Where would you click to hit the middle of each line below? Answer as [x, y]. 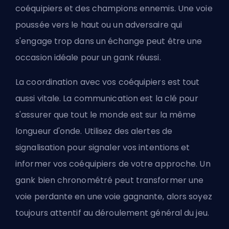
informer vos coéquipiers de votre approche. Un [113, 164]
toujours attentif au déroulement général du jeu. [112, 213]
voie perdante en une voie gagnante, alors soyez [114, 197]
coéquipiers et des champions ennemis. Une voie [114, 9]
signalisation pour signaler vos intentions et [103, 148]
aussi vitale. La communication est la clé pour [107, 99]
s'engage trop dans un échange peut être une [109, 41]
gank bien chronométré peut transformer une [110, 180]
